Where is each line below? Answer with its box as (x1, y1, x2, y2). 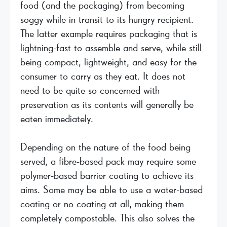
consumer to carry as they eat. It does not (20, 71, 185, 82)
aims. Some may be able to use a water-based (20, 184, 203, 195)
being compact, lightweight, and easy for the (20, 57, 197, 67)
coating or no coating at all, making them (20, 199, 184, 209)
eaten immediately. (20, 113, 93, 124)
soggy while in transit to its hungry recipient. (20, 14, 194, 25)
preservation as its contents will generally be (20, 99, 194, 110)
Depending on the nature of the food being (20, 142, 191, 153)
